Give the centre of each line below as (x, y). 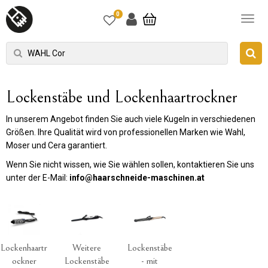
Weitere (87, 248)
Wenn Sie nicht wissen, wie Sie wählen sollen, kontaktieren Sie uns (130, 165)
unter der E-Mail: (38, 178)
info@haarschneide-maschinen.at (137, 178)
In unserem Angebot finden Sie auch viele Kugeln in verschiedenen (131, 119)
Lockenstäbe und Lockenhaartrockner (122, 98)
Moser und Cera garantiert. (57, 145)
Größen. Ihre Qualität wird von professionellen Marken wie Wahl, (126, 132)
